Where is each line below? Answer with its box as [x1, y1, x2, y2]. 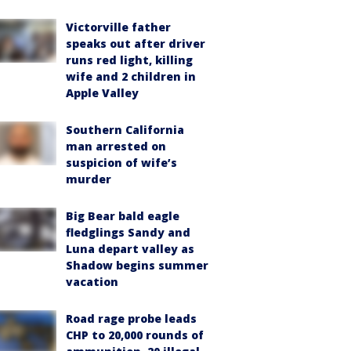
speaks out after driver [66, 36, 205, 51]
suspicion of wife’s [66, 155, 177, 170]
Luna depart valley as [66, 241, 194, 256]
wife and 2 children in [66, 69, 196, 84]
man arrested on [66, 139, 166, 154]
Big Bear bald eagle [66, 208, 179, 223]
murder [66, 172, 111, 186]
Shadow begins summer [66, 258, 208, 273]
